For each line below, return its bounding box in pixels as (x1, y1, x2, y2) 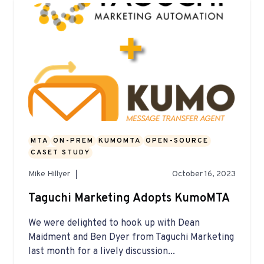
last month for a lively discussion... (28, 246, 175, 258)
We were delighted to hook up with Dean (28, 217, 200, 230)
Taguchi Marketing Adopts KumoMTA (28, 191, 230, 207)
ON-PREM (53, 136, 94, 146)
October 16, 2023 (172, 169, 236, 180)
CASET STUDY (31, 148, 90, 158)
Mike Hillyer (28, 169, 70, 180)
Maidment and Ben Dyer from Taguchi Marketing (28, 232, 234, 244)
